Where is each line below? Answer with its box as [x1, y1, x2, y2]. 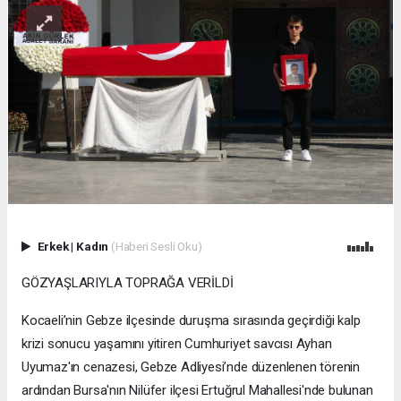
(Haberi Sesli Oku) [110, 238, 202, 253]
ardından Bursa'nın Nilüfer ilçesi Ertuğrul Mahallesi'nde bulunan [21, 381, 373, 398]
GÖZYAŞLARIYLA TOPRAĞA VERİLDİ [21, 274, 234, 291]
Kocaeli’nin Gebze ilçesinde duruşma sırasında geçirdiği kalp [21, 311, 361, 328]
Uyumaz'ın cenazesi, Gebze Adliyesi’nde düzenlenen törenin [21, 358, 361, 375]
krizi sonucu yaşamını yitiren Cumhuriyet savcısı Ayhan [21, 335, 332, 352]
